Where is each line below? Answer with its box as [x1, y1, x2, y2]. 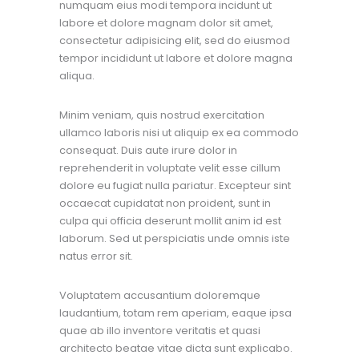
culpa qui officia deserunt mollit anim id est [59, 213, 281, 229]
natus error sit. [59, 248, 133, 264]
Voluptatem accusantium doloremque [59, 288, 260, 304]
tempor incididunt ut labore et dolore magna [59, 50, 292, 66]
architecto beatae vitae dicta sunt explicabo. [59, 341, 292, 357]
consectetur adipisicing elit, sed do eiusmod [59, 32, 290, 48]
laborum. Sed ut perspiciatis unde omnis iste [59, 231, 290, 247]
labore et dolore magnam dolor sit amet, [59, 14, 273, 30]
